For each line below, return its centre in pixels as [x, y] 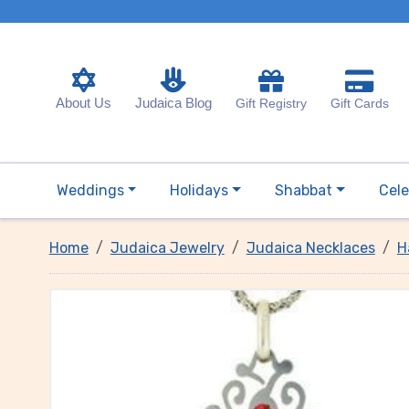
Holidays [199, 190]
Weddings [90, 190]
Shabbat [304, 190]
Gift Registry [271, 103]
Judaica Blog [173, 103]
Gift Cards [359, 103]
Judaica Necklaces [310, 248]
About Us [83, 103]
